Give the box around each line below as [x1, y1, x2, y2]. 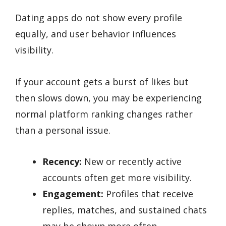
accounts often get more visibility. [42, 172, 192, 184]
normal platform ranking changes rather [15, 107, 193, 120]
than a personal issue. [15, 124, 110, 136]
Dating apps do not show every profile [15, 12, 182, 24]
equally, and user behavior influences [15, 28, 176, 40]
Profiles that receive [103, 188, 193, 200]
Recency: [42, 155, 82, 168]
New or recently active [82, 155, 182, 168]
